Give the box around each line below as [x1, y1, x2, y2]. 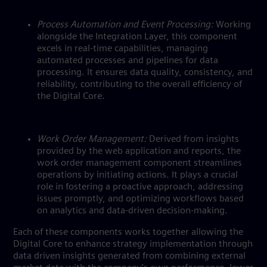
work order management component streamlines [37, 159, 242, 168]
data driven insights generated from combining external [13, 252, 246, 261]
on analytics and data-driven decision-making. [37, 206, 230, 216]
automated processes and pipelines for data [37, 56, 218, 66]
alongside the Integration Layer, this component [37, 32, 237, 42]
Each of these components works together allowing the [13, 228, 243, 237]
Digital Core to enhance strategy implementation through [13, 240, 253, 249]
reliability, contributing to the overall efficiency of [37, 80, 242, 89]
